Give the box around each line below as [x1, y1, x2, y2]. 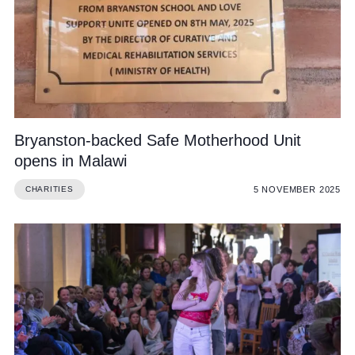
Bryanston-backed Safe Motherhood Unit [13, 132, 301, 150]
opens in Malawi [13, 152, 127, 170]
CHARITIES [25, 185, 74, 194]
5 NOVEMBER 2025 [253, 184, 342, 194]
